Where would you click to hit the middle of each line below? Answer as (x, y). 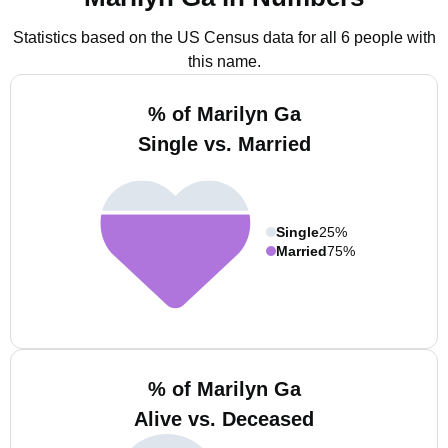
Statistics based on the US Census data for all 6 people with (224, 37)
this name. (224, 61)
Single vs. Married (224, 144)
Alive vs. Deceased (224, 419)
